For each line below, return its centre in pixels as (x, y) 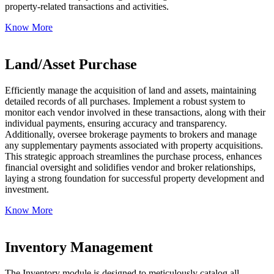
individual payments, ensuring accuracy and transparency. (116, 124)
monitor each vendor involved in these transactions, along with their (135, 113)
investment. (27, 190)
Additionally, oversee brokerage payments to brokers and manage (131, 135)
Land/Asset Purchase (71, 65)
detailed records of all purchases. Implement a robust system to (125, 102)
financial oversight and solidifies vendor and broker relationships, (130, 168)
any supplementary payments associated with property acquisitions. (134, 146)
